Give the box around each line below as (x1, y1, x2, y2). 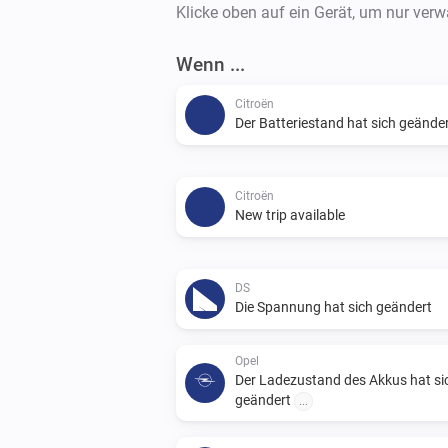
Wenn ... (176, 52, 245, 76)
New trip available (235, 206, 345, 223)
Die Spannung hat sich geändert (235, 298, 432, 315)
